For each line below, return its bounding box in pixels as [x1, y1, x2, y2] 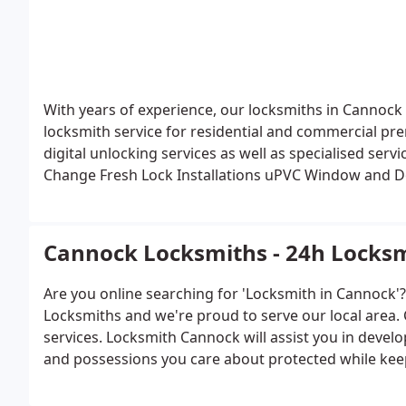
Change [43, 165, 96, 185]
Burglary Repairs [162, 187, 280, 207]
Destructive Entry [43, 187, 162, 207]
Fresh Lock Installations [96, 165, 261, 185]
